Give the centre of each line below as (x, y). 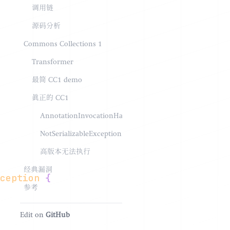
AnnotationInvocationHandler (90, 116)
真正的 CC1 (50, 98)
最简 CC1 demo (57, 80)
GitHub (57, 216)
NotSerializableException (81, 134)
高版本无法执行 (65, 152)
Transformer (52, 62)
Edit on (33, 216)
